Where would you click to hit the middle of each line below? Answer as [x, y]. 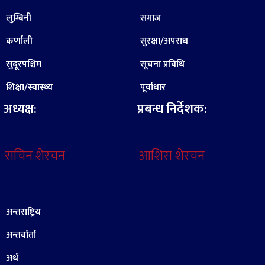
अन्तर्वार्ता [21, 235]
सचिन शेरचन [35, 156]
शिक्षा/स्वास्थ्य [29, 87]
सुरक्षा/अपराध [164, 41]
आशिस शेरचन [172, 156]
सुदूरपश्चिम [24, 64]
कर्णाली [19, 41]
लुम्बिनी [19, 18]
